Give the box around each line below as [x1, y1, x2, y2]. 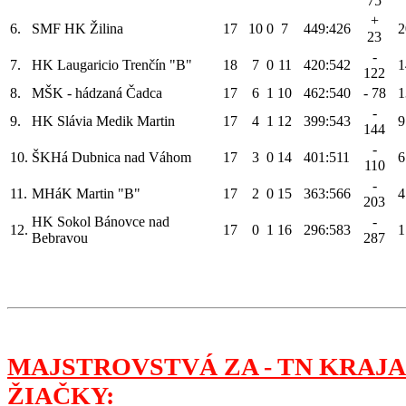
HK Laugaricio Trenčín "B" [32, 56, 192, 72]
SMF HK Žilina [32, 20, 123, 36]
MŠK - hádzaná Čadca [32, 84, 162, 101]
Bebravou [32, 229, 88, 246]
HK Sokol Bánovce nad [32, 213, 169, 229]
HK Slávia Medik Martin [32, 112, 175, 129]
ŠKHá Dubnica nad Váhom [32, 149, 191, 165]
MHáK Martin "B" [32, 185, 140, 201]
